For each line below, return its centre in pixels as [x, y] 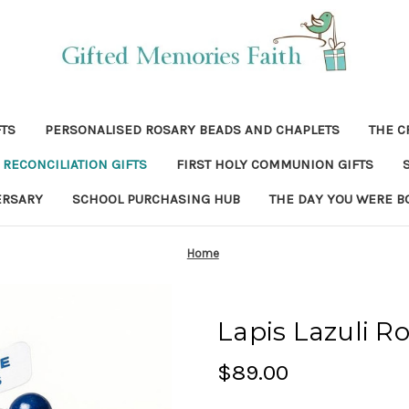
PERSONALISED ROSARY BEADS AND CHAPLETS [192, 130]
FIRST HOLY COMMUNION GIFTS [274, 164]
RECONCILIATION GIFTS [74, 164]
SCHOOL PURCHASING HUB [156, 199]
